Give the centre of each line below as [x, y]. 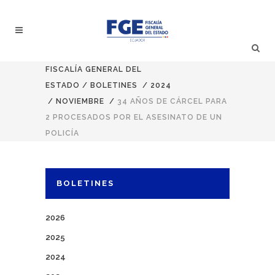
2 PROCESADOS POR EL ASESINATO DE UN [134, 117]
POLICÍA [62, 133]
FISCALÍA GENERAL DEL [94, 69]
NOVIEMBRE [80, 101]
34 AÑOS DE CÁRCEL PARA [172, 101]
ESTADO [63, 85]
